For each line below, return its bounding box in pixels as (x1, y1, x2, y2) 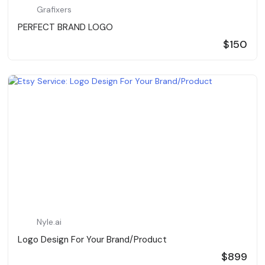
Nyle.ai (37, 216, 62, 227)
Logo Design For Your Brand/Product (18, 234, 167, 245)
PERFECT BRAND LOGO (18, 21, 114, 33)
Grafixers (37, 4, 72, 15)
